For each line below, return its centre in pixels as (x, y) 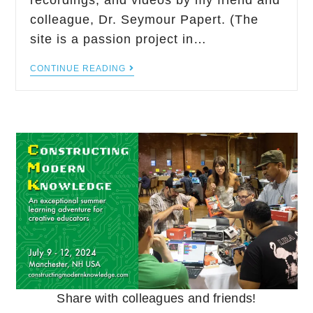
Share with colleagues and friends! (156, 298)
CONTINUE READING (78, 68)
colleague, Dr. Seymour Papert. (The (145, 20)
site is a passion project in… (119, 39)
